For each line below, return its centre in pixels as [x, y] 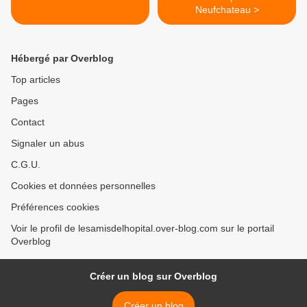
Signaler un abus [48, 144]
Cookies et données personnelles [83, 186]
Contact [28, 122]
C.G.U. [26, 165]
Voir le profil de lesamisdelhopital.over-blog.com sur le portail [143, 229]
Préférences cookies [55, 207]
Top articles [36, 80]
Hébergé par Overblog [62, 59]
